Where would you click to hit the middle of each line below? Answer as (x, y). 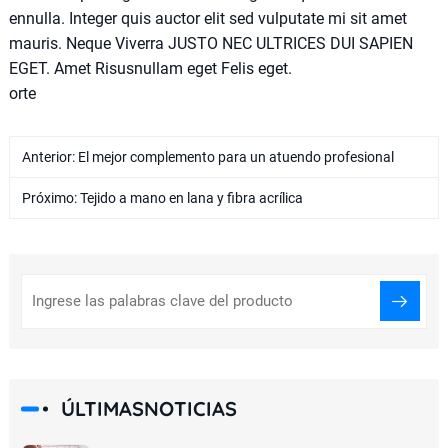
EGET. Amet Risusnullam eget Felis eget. (150, 68)
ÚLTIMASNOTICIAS (148, 408)
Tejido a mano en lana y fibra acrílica (191, 197)
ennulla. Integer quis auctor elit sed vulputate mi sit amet (207, 18)
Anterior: (49, 156)
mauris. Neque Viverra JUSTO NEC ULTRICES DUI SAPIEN (210, 43)
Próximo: (50, 197)
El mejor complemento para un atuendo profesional (235, 156)
